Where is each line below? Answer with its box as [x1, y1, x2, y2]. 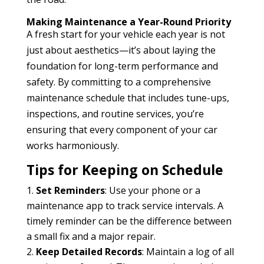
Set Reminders [35, 183, 105, 197]
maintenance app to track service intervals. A [26, 199, 223, 212]
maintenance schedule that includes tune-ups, [26, 91, 229, 104]
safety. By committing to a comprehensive [26, 75, 211, 88]
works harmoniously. [26, 138, 119, 152]
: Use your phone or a [104, 183, 200, 197]
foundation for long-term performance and [26, 59, 218, 72]
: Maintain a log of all [141, 245, 234, 258]
